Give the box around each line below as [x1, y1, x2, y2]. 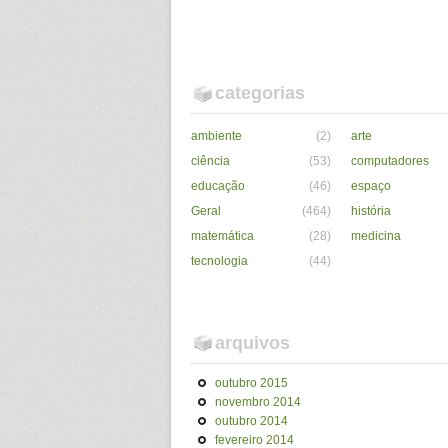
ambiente [191, 129, 242, 143]
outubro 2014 [215, 414, 288, 428]
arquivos [215, 333, 290, 353]
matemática [191, 229, 254, 243]
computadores [351, 154, 429, 168]
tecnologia [191, 254, 248, 268]
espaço [351, 179, 391, 193]
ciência [191, 154, 230, 168]
